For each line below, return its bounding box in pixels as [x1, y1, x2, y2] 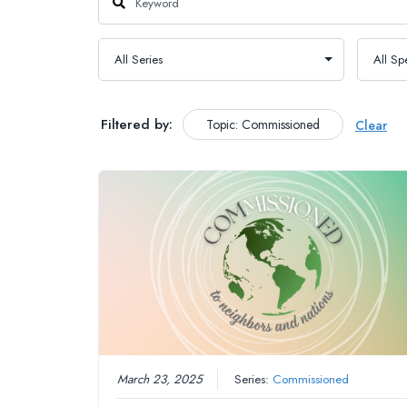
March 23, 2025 [117, 371, 203, 389]
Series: [234, 371, 273, 389]
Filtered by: [100, 114, 173, 135]
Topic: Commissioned [205, 115, 320, 134]
